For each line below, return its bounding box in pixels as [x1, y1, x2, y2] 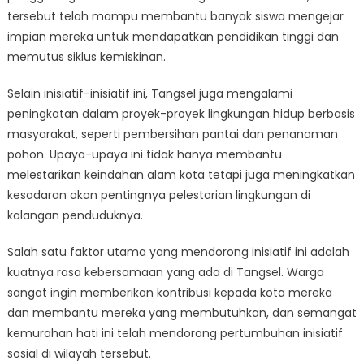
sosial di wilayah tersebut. [6, 345, 151, 362]
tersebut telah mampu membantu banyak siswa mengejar [6, 8, 344, 24]
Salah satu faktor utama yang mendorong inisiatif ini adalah [6, 244, 349, 260]
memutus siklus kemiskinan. [6, 49, 166, 65]
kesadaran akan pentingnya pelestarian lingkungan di [6, 187, 310, 203]
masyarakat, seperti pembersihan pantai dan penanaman [6, 126, 338, 142]
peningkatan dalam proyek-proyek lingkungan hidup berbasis [6, 106, 355, 122]
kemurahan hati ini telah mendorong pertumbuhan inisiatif [6, 325, 343, 341]
